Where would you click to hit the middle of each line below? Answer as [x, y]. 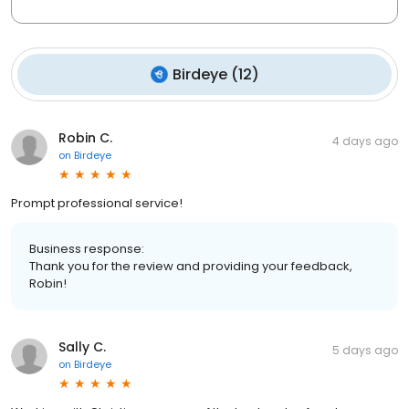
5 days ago [365, 350]
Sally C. [82, 346]
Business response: [87, 248]
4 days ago [365, 141]
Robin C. [85, 137]
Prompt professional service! [97, 203]
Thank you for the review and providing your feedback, [191, 266]
